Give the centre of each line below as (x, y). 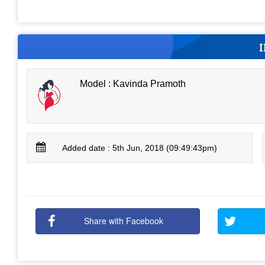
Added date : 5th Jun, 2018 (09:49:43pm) (140, 148)
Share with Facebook (124, 221)
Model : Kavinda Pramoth (133, 83)
